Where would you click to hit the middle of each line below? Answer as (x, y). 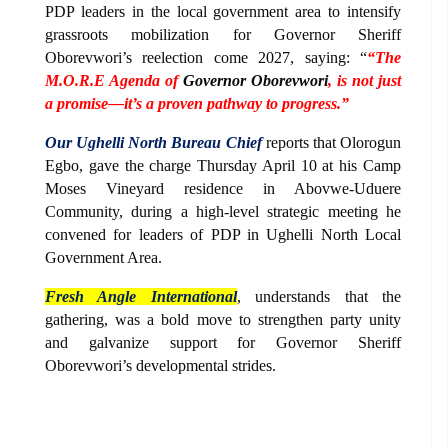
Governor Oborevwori (255, 80)
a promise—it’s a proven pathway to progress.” (197, 103)
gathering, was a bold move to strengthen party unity (223, 319)
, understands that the (319, 296)
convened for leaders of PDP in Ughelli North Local (223, 234)
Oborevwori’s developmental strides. (160, 365)
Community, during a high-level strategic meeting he (223, 211)
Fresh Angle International (141, 296)
